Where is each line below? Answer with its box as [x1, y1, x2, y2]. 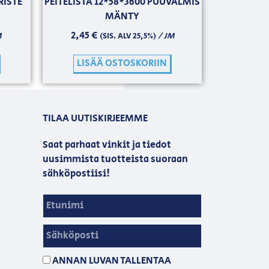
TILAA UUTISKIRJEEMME [43, 111, 148, 125]
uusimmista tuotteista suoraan [43, 152, 188, 166]
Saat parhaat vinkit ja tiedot [43, 138, 171, 152]
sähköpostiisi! [43, 166, 110, 181]
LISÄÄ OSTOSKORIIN [76, 56, 167, 70]
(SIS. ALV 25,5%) [99, 30, 156, 42]
